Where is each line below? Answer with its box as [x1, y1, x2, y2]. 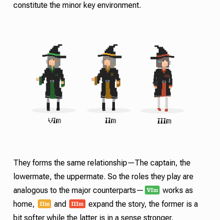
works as [161, 187, 193, 194]
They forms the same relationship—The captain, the [13, 160, 191, 166]
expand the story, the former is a [86, 201, 198, 208]
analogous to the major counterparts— [13, 187, 144, 194]
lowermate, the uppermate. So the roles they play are [13, 173, 193, 180]
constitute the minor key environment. [13, 2, 141, 9]
